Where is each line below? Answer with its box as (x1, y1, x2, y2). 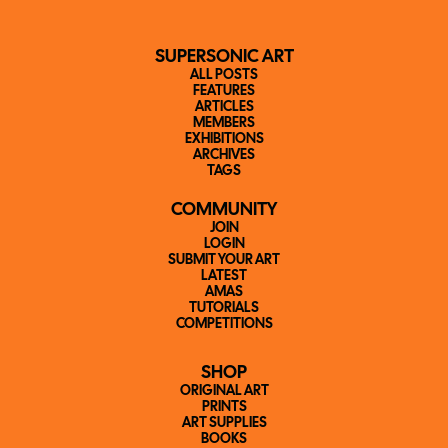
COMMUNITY (171, 202, 277, 219)
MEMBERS (193, 117, 255, 130)
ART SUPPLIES (181, 417, 267, 430)
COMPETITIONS (175, 318, 273, 331)
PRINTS (201, 401, 247, 414)
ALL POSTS (190, 69, 258, 82)
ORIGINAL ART (179, 385, 269, 398)
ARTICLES (194, 101, 254, 114)
